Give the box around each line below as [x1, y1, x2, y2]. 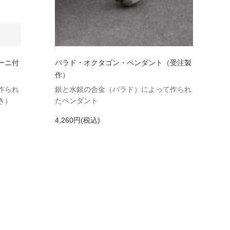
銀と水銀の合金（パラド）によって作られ [54, 85, 191, 94]
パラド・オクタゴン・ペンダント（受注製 [54, 59, 191, 67]
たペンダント [54, 97, 98, 105]
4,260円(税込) [54, 116, 100, 125]
